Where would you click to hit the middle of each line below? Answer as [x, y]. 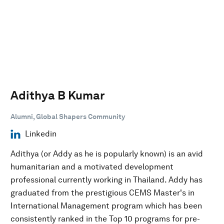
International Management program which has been [106, 205]
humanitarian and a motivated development [92, 166]
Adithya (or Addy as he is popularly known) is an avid [107, 153]
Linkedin [40, 133]
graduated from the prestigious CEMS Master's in [102, 192]
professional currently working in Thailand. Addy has [106, 179]
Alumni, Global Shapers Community [68, 116]
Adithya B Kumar [58, 95]
